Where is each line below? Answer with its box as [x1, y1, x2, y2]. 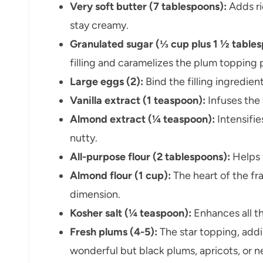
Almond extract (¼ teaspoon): [70, 113, 215, 126]
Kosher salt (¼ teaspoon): [70, 207, 191, 220]
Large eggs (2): [70, 75, 143, 89]
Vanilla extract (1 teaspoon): [70, 94, 205, 107]
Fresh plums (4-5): [70, 225, 157, 239]
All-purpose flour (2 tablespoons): [70, 150, 230, 164]
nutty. [70, 131, 97, 145]
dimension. [70, 188, 120, 201]
